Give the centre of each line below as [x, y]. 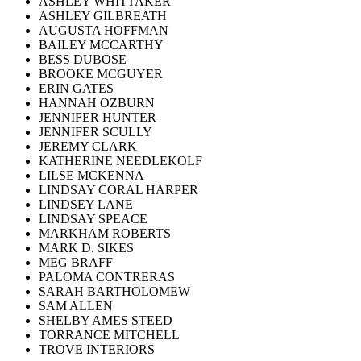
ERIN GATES [76, 88]
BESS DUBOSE [83, 59]
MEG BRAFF [76, 262]
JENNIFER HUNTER [98, 117]
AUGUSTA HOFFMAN [104, 30]
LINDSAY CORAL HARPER [118, 189]
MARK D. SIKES [86, 247]
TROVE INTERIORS [97, 349]
